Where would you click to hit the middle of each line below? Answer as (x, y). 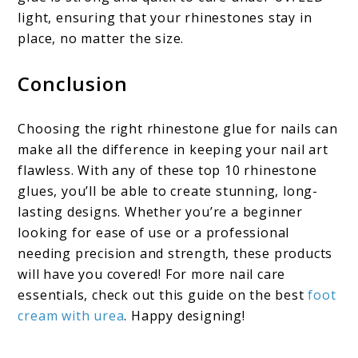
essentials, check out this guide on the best (163, 295)
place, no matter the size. (101, 39)
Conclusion (73, 84)
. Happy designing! (185, 316)
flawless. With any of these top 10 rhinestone (167, 171)
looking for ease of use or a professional (154, 233)
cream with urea (71, 316)
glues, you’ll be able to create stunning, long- (168, 191)
